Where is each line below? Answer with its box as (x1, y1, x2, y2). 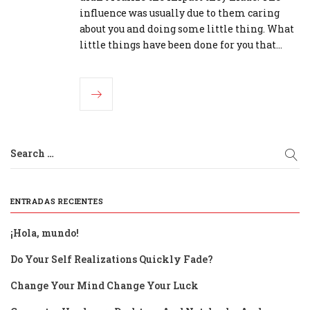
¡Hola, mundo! (10, 226, 79, 240)
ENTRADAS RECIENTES (10, 196, 104, 207)
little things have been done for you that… (80, 38, 282, 52)
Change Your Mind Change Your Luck (10, 279, 199, 293)
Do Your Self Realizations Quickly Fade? (10, 253, 213, 266)
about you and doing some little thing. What (80, 22, 294, 36)
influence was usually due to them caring (80, 6, 280, 20)
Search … (10, 147, 54, 161)
